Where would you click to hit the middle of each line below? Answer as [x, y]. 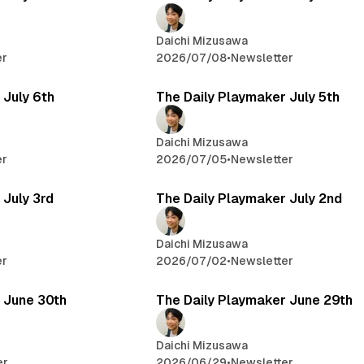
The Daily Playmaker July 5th [248, 97]
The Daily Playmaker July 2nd [249, 199]
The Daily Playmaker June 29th [255, 301]
